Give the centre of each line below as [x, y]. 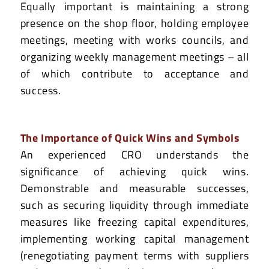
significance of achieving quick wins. [134, 171]
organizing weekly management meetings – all [134, 57]
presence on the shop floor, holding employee [134, 23]
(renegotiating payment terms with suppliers [134, 255]
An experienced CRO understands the [134, 154]
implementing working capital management [134, 238]
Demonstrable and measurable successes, [134, 188]
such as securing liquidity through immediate [134, 205]
